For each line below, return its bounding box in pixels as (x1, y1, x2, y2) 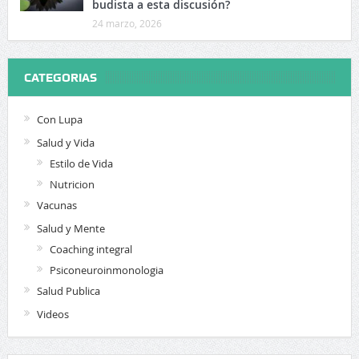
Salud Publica (36, 283, 100, 298)
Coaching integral (49, 241, 132, 256)
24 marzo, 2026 (91, 16, 162, 30)
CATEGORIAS (23, 70, 97, 85)
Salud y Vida (36, 135, 95, 150)
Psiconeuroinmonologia (49, 262, 163, 277)
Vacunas (36, 197, 77, 212)
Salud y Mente (36, 220, 105, 236)
